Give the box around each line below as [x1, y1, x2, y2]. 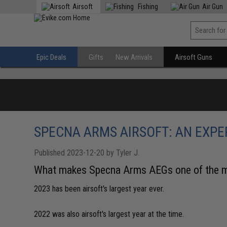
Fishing [136, 3, 159, 11]
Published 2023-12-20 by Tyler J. [34, 148, 140, 158]
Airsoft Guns [175, 53, 213, 62]
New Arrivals [116, 53, 153, 62]
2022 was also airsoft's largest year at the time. [34, 209, 184, 219]
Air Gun [202, 3, 223, 11]
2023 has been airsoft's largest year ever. [34, 184, 165, 194]
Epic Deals [36, 53, 67, 62]
